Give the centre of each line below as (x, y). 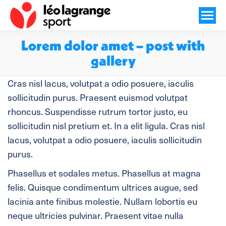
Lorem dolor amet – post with (113, 45)
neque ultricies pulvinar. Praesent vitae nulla (96, 215)
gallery (113, 60)
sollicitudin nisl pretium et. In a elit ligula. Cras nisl (106, 125)
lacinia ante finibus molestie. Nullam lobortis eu (102, 201)
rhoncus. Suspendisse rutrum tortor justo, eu (98, 111)
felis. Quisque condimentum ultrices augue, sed (103, 187)
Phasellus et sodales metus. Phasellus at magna (104, 173)
